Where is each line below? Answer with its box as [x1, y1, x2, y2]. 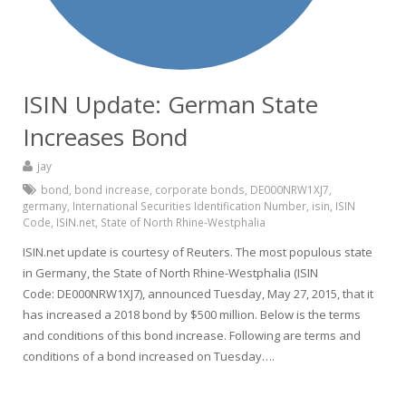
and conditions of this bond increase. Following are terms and [23, 327, 361, 343]
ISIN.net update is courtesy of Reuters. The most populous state [23, 244, 372, 260]
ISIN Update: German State [23, 88, 318, 121]
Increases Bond [23, 121, 188, 153]
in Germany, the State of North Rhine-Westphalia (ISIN [23, 265, 318, 281]
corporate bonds [155, 182, 245, 197]
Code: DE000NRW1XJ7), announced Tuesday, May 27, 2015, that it [23, 285, 373, 302]
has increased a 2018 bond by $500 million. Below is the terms [23, 306, 361, 323]
